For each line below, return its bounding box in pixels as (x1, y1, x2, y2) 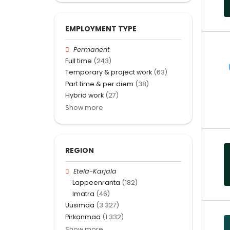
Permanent (73, 45, 110, 54)
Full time (65, 56, 92, 66)
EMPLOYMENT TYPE (65, 23, 137, 34)
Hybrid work (65, 90, 104, 100)
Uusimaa (65, 201, 94, 210)
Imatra (72, 189, 94, 199)
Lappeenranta (72, 178, 120, 187)
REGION (65, 145, 94, 156)
